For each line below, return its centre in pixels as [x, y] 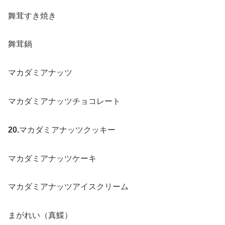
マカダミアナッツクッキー [67, 130]
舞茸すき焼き [32, 16]
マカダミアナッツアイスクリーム [68, 187]
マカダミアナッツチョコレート [64, 101]
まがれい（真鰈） [40, 215]
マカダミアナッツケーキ [52, 158]
